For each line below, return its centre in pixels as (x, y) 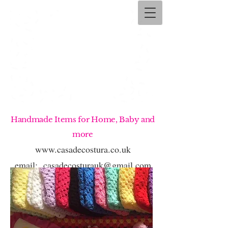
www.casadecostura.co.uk (83, 149)
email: (29, 165)
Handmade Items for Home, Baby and (83, 119)
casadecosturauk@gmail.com (97, 165)
